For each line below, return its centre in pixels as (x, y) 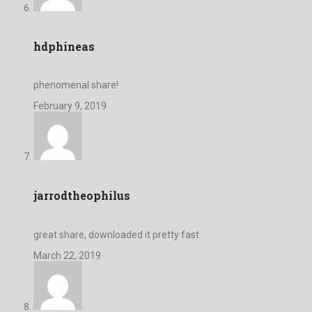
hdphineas (64, 46)
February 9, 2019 (70, 106)
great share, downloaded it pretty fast (116, 234)
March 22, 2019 (67, 255)
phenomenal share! (76, 85)
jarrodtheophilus (82, 196)
